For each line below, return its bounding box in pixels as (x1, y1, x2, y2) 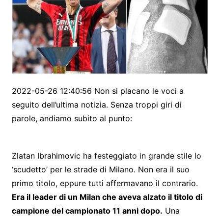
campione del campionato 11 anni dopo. (11, 206, 163, 216)
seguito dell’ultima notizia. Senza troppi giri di (11, 100, 182, 110)
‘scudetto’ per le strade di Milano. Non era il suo (11, 165, 190, 175)
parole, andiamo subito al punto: (11, 113, 132, 124)
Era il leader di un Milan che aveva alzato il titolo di (11, 192, 202, 202)
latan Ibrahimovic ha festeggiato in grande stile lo (16, 151, 201, 161)
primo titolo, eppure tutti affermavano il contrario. (11, 178, 198, 189)
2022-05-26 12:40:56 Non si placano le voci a (11, 86, 184, 96)
